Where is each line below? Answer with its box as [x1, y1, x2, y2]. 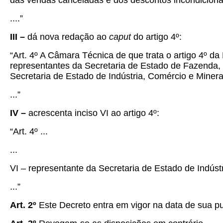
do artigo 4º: [133, 32, 182, 42]
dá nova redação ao [27, 32, 109, 42]
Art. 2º [10, 200, 39, 210]
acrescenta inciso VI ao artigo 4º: [28, 108, 159, 118]
